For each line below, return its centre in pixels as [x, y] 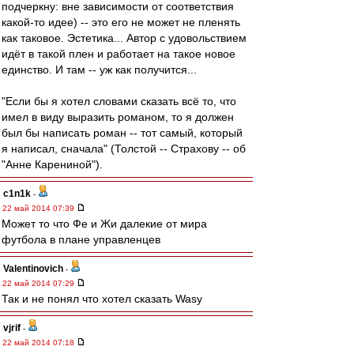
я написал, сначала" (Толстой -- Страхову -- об [124, 149]
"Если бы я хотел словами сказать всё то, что [119, 101]
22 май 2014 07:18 [40, 343]
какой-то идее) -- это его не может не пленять [121, 22]
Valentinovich [33, 269]
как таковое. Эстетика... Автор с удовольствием [124, 38]
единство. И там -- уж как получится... [99, 70]
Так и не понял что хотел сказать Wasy [102, 299]
